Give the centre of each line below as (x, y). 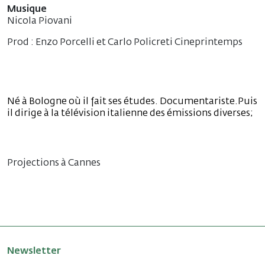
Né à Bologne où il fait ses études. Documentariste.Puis (132, 101)
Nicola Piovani (40, 21)
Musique (27, 9)
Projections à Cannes (54, 163)
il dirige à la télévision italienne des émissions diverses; (130, 113)
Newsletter (34, 251)
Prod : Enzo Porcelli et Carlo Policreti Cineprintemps (125, 42)
